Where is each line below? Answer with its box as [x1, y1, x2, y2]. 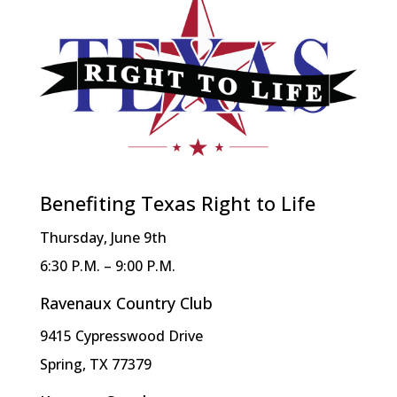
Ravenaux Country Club [39, 292, 213, 315]
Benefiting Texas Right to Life [39, 190, 315, 217]
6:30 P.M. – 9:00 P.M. [39, 256, 175, 276]
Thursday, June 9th [39, 228, 167, 248]
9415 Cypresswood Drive [39, 326, 203, 346]
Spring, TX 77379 [39, 354, 152, 375]
